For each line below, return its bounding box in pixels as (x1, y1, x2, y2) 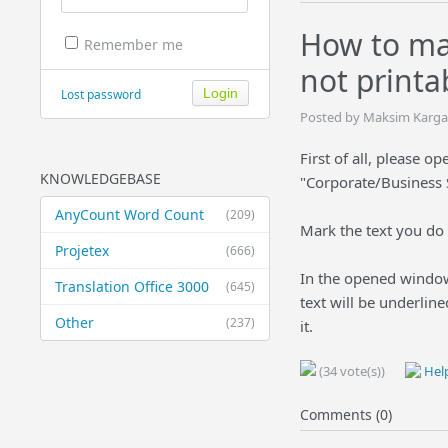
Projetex (54, 241, 109, 260)
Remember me (83, 35, 183, 55)
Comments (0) (299, 405, 392, 424)
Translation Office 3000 (54, 277, 209, 296)
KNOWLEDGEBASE (39, 169, 161, 188)
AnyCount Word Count (54, 205, 204, 224)
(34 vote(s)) (315, 362, 385, 380)
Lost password (60, 86, 141, 103)
